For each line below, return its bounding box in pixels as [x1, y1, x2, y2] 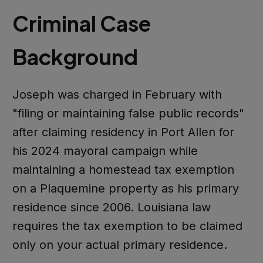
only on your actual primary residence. [12, 237, 227, 252]
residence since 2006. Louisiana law [12, 200, 211, 214]
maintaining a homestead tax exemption [12, 162, 234, 177]
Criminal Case [12, 9, 151, 36]
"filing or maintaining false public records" [12, 106, 244, 120]
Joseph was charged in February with [12, 87, 222, 102]
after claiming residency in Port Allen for [12, 124, 234, 139]
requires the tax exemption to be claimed [12, 218, 242, 233]
